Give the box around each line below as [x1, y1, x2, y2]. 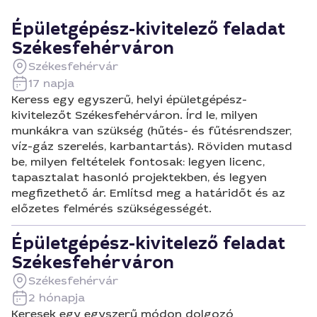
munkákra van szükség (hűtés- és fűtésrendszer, [11, 123, 292, 138]
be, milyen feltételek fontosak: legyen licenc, [11, 154, 265, 169]
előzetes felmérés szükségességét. [11, 201, 212, 216]
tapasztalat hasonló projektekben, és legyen [11, 170, 267, 185]
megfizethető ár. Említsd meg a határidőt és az [11, 185, 285, 200]
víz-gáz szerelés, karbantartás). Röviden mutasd [11, 139, 292, 154]
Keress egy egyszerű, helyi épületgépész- [11, 92, 247, 107]
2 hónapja [28, 290, 85, 305]
